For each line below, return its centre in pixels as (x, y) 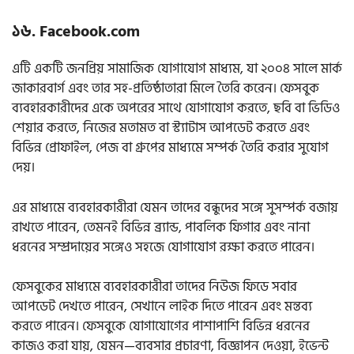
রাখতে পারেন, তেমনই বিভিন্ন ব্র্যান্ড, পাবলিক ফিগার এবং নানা (161, 227)
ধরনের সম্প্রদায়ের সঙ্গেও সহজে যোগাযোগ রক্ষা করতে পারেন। (163, 247)
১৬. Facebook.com (76, 32)
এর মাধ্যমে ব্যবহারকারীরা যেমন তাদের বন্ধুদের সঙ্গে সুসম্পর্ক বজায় (175, 207)
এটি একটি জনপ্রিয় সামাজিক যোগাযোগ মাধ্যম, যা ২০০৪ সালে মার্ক (177, 69)
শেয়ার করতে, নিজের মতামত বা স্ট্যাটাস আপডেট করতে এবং (161, 128)
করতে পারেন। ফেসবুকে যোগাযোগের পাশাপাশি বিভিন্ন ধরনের (161, 327)
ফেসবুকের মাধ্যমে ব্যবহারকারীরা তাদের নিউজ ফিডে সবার (154, 287)
